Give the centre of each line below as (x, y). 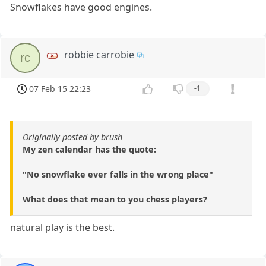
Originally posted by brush (72, 137)
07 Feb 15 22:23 (60, 89)
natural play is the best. (63, 227)
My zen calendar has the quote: (89, 149)
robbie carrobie (99, 55)
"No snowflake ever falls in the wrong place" (118, 174)
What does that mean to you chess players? (115, 199)
